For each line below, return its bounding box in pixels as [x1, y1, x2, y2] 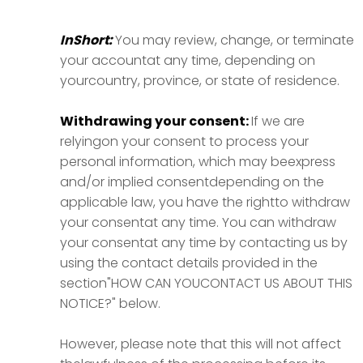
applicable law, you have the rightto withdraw [60, 193, 350, 211]
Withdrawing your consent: [60, 112, 251, 130]
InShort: [60, 31, 115, 49]
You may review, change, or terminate [115, 31, 354, 49]
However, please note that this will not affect [60, 335, 341, 353]
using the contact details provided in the [60, 254, 318, 272]
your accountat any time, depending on [60, 51, 315, 70]
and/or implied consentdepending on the [60, 173, 324, 191]
